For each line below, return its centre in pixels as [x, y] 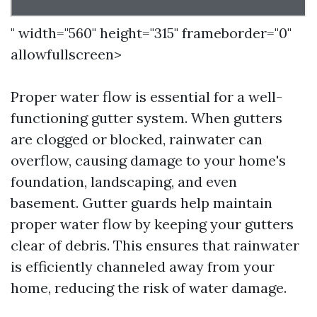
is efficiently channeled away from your [143, 266]
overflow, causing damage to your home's [148, 160]
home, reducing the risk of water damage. [149, 288]
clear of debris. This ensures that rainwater [155, 245]
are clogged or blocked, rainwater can [137, 139]
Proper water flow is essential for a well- [146, 97]
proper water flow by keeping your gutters [152, 224]
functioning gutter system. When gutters [146, 118]
